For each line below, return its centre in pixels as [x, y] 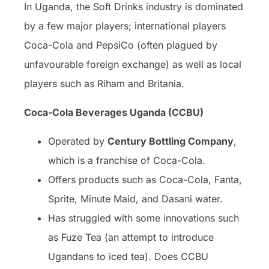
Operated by [78, 141]
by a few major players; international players [125, 26]
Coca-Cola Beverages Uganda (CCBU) [114, 112]
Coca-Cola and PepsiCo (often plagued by [121, 45]
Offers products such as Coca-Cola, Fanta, [145, 179]
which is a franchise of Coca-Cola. [127, 160]
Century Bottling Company [171, 141]
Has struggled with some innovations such [144, 218]
